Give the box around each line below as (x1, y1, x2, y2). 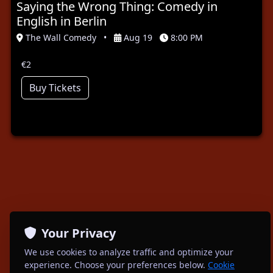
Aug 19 (124, 31, 152, 43)
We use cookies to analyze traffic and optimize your (24, 246, 233, 258)
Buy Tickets (29, 80, 81, 94)
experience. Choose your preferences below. (24, 259, 208, 271)
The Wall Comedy (26, 31, 96, 43)
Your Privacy (41, 225, 116, 241)
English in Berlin (16, 12, 107, 29)
